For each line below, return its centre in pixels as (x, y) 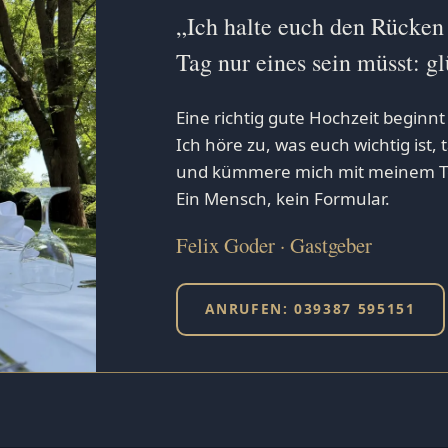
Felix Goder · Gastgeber (273, 245)
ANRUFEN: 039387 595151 (310, 309)
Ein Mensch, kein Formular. (282, 198)
